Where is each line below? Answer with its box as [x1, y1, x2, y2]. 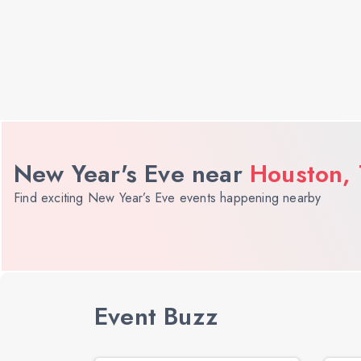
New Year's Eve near [14, 156, 250, 192]
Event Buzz [94, 299, 218, 334]
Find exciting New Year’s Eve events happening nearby [14, 189, 322, 208]
